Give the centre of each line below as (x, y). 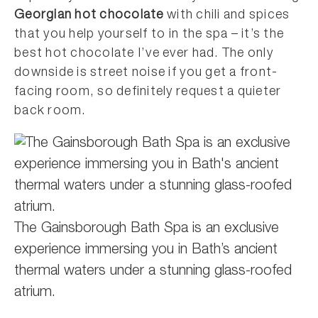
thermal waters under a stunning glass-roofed (153, 272)
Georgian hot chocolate (89, 15)
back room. (50, 111)
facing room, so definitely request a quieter (148, 92)
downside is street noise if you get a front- (146, 73)
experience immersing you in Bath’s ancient (146, 250)
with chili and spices (227, 15)
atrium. (35, 293)
